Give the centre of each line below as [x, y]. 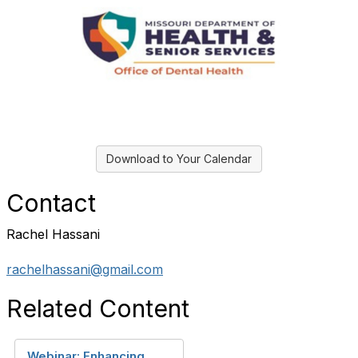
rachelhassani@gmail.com [85, 269]
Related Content [98, 308]
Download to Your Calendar [179, 159]
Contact [51, 203]
